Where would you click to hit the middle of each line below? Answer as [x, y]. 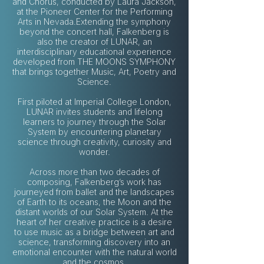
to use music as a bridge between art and [94, 232]
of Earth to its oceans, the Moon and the [94, 202]
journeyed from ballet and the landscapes [94, 192]
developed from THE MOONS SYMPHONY [94, 61]
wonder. [94, 151]
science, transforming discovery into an [94, 242]
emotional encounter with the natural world [94, 252]
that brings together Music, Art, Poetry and [94, 71]
